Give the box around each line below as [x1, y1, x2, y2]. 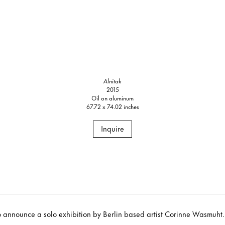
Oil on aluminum [91, 92, 134, 102]
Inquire [101, 122, 124, 134]
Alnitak [103, 75, 122, 85]
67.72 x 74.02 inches [86, 101, 139, 111]
